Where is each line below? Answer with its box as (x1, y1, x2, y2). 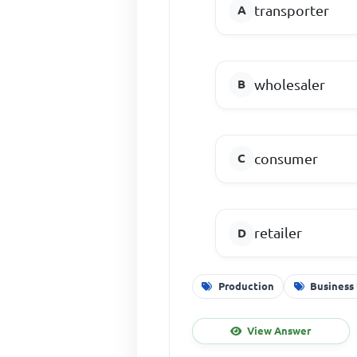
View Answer (247, 324, 312, 336)
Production (218, 280, 275, 292)
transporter (254, 2, 330, 18)
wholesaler (254, 76, 326, 92)
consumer (254, 150, 319, 167)
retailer (254, 225, 303, 241)
